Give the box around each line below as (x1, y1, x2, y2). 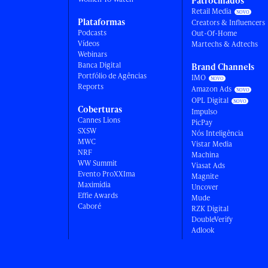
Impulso (191, 106, 217, 117)
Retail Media (191, 6, 232, 16)
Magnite (191, 171, 218, 181)
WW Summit (77, 158, 117, 168)
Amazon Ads (191, 84, 232, 94)
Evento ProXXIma (77, 169, 135, 179)
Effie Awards (77, 190, 118, 200)
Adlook (191, 225, 214, 235)
